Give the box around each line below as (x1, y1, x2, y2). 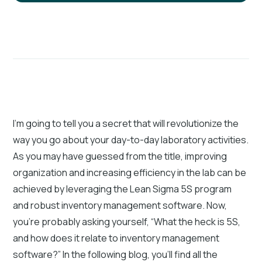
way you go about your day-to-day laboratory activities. (13, 133, 249, 146)
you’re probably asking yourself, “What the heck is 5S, (13, 215, 241, 228)
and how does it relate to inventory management (13, 231, 220, 244)
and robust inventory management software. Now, (13, 198, 227, 212)
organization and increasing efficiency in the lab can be (13, 166, 247, 179)
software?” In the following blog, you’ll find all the (13, 247, 218, 261)
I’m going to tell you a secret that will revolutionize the (13, 116, 239, 130)
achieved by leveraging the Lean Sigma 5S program (13, 182, 232, 195)
